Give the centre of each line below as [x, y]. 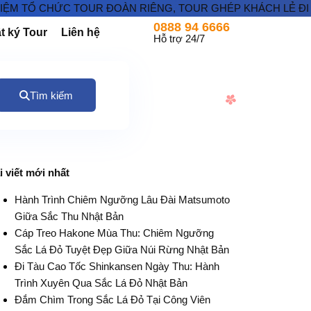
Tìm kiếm [51, 95]
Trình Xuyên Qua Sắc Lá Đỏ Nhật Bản [101, 283]
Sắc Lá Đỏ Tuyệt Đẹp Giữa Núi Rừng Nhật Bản [121, 249]
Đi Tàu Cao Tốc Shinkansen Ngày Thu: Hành [117, 266]
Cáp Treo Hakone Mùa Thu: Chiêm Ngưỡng [114, 233]
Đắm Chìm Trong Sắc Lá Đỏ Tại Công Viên [112, 299]
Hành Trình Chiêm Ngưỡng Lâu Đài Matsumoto [122, 199]
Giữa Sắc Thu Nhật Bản [69, 216]
